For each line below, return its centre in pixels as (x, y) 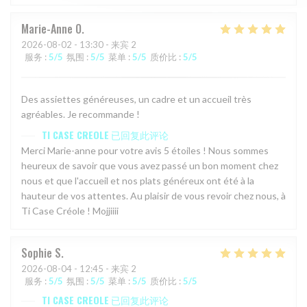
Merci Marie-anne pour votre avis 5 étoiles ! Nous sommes (145, 150)
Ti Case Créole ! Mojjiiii (70, 210)
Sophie (37, 253)
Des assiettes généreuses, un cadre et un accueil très (136, 99)
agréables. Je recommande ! (81, 114)
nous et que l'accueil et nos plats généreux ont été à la (138, 180)
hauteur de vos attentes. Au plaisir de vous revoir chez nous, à (153, 195)
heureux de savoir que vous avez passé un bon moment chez (150, 165)
